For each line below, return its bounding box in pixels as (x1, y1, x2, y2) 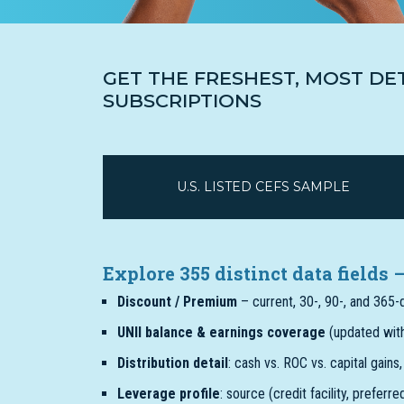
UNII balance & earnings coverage (117, 324, 326, 341)
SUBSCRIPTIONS (103, 89, 262, 112)
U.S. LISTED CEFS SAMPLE (177, 179, 350, 195)
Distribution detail (117, 354, 228, 372)
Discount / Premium (117, 293, 237, 310)
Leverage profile (117, 385, 220, 402)
